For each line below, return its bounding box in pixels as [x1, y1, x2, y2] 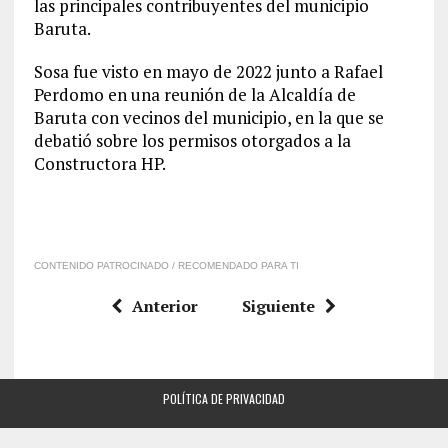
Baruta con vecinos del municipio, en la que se [33, 106, 384, 129]
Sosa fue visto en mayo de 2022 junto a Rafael [33, 60, 383, 83]
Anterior [132, 295, 199, 317]
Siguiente [242, 295, 316, 317]
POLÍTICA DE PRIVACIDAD [162, 390, 285, 407]
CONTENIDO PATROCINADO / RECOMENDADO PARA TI [33, 260, 299, 271]
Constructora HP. [33, 152, 166, 175]
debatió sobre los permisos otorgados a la [33, 129, 351, 152]
